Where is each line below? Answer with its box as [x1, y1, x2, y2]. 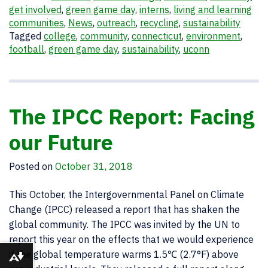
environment [186, 30, 240, 42]
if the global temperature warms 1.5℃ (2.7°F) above [9, 248, 239, 260]
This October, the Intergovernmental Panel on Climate [9, 188, 244, 200]
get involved [9, 4, 62, 16]
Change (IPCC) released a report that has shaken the [9, 203, 240, 215]
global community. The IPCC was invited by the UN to [9, 218, 240, 230]
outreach [97, 17, 136, 29]
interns [139, 4, 169, 16]
